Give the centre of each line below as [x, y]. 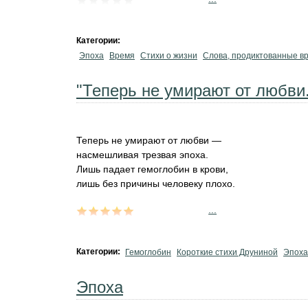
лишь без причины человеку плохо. [156, 184]
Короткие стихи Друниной [227, 252]
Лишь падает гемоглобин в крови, [152, 169]
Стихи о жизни [169, 56]
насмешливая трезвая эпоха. [142, 155]
